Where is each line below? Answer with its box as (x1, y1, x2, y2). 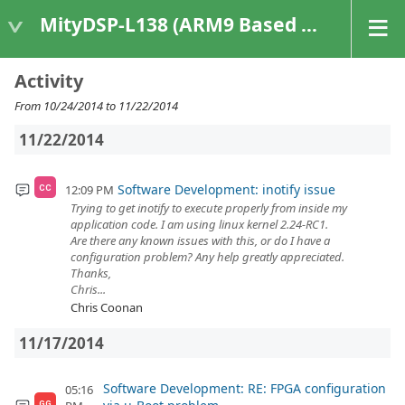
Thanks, (71, 265, 111, 281)
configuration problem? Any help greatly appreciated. (71, 249, 344, 265)
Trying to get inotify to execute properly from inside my (71, 200, 347, 216)
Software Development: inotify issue (117, 181, 335, 198)
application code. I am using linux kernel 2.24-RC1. (71, 216, 328, 232)
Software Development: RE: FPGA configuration (103, 380, 387, 397)
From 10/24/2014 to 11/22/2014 (14, 98, 178, 114)
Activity (14, 69, 83, 93)
